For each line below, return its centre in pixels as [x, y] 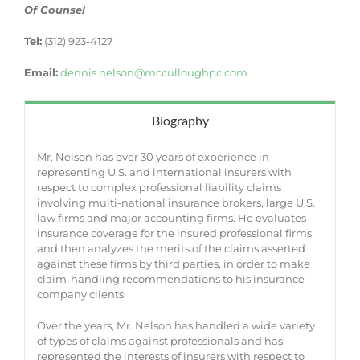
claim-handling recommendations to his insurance [170, 279]
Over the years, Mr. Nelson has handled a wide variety [176, 326]
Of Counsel [54, 10]
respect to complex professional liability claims [159, 188]
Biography [180, 121]
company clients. [81, 295]
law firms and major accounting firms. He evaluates [171, 218]
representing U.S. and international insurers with [164, 172]
